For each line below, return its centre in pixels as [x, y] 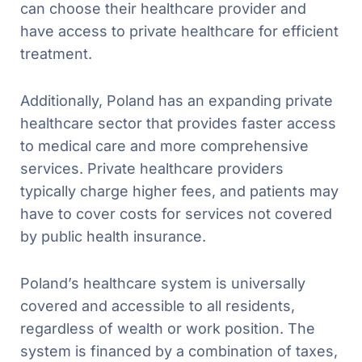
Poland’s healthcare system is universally [163, 283]
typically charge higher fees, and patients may [179, 191]
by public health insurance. [113, 236]
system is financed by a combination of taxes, [179, 351]
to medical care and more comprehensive [164, 145]
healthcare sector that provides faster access [178, 123]
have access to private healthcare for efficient [179, 31]
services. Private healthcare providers [152, 168]
